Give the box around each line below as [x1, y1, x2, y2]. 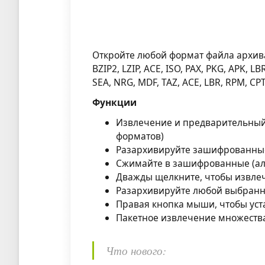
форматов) [116, 129, 164, 143]
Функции [92, 95, 137, 109]
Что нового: [106, 243, 167, 258]
